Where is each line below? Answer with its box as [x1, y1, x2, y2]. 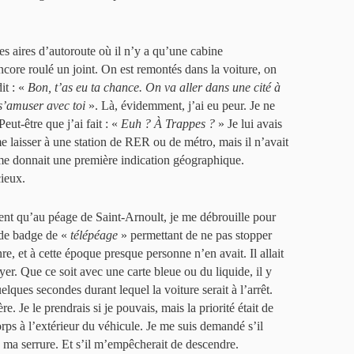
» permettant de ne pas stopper [118, 228, 272, 242]
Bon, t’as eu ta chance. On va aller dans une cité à [28, 81, 281, 94]
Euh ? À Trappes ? [121, 117, 215, 130]
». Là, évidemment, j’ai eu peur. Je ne [85, 99, 275, 112]
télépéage [70, 228, 118, 242]
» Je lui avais [215, 117, 282, 130]
